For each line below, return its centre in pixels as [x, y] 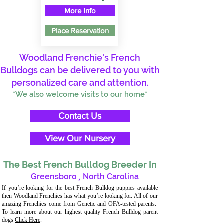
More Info [80, 11]
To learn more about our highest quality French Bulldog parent [80, 212]
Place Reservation [80, 31]
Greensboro [54, 177]
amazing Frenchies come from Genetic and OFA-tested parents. [80, 204]
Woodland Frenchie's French [80, 58]
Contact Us [80, 116]
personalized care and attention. [80, 83]
